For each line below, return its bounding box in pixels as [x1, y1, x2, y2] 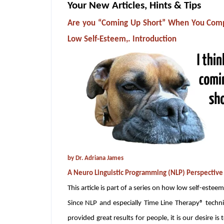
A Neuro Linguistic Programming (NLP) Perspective [67, 169, 223, 177]
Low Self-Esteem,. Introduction [67, 34, 176, 43]
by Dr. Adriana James [67, 154, 123, 161]
